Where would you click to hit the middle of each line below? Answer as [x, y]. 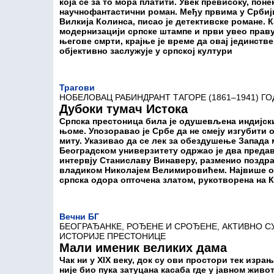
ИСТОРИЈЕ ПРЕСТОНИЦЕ [113, 236]
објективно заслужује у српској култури [146, 51]
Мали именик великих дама [143, 248]
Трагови [77, 87]
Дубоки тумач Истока [124, 109]
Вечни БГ [79, 217]
